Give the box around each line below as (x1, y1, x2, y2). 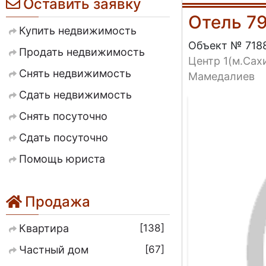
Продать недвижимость (19, 45, 145, 58)
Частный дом (19, 243, 88, 256)
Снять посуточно (19, 109, 107, 122)
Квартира (19, 222, 69, 235)
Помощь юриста (19, 152, 105, 165)
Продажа (25, 193, 90, 211)
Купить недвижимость (19, 24, 137, 37)
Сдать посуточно (19, 131, 108, 144)
